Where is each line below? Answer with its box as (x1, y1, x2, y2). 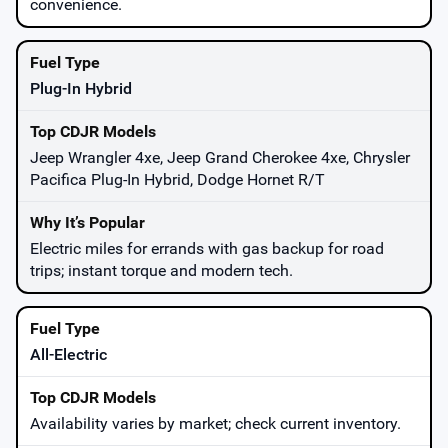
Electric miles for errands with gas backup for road (30, 238, 384, 258)
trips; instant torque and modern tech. (30, 260, 293, 280)
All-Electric (30, 344, 107, 364)
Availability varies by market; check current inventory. (30, 413, 401, 433)
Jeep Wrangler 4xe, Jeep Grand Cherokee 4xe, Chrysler (30, 147, 410, 167)
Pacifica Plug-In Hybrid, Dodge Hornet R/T (30, 169, 325, 189)
